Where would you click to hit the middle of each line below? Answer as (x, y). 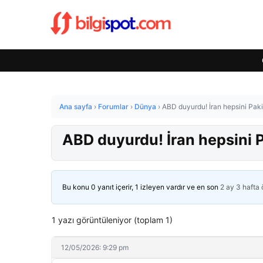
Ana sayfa (76, 107)
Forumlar (113, 107)
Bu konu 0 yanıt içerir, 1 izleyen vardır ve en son (141, 187)
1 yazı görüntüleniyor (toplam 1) (112, 220)
